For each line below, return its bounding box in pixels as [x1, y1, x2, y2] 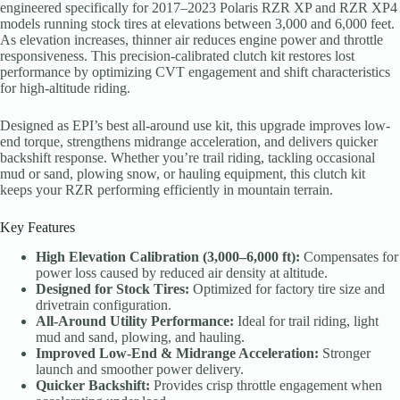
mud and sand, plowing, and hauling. [36, 329, 245, 346]
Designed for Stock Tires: [36, 281, 189, 297]
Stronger [319, 346, 371, 362]
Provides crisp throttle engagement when [150, 378, 382, 394]
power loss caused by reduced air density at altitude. [36, 265, 328, 281]
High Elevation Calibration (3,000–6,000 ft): [36, 249, 300, 265]
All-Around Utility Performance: [36, 313, 234, 329]
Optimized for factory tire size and [189, 281, 385, 297]
